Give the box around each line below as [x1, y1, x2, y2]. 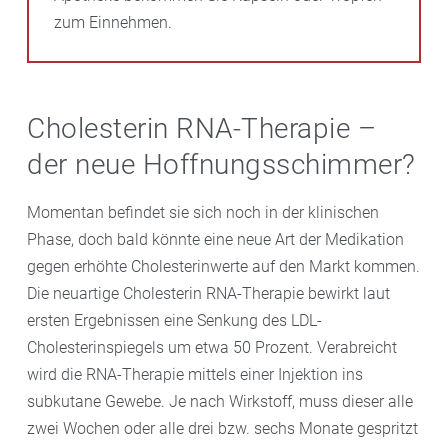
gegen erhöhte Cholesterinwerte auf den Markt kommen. [27, 256, 420, 276]
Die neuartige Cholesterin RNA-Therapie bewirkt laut [27, 283, 390, 303]
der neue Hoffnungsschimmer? [27, 147, 416, 181]
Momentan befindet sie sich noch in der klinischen [27, 202, 379, 222]
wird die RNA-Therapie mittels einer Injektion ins [27, 364, 363, 384]
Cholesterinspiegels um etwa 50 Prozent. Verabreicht [27, 337, 397, 357]
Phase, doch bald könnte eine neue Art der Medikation [27, 229, 404, 249]
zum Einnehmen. [54, 12, 172, 32]
